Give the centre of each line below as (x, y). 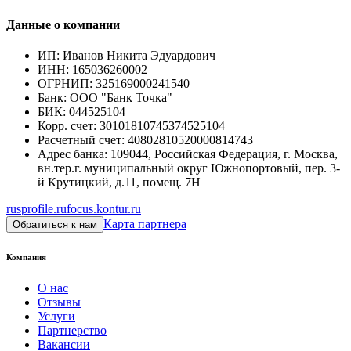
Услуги (56, 317)
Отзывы (59, 302)
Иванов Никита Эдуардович (139, 56)
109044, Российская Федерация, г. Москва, (224, 154)
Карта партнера (145, 224)
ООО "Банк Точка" (121, 98)
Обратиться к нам (55, 225)
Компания (26, 257)
